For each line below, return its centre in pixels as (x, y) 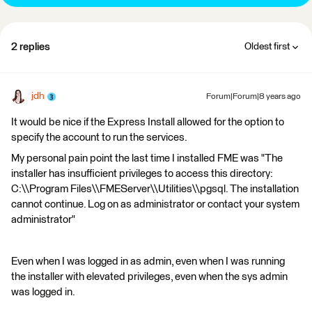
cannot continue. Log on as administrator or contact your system (155, 204)
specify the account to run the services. (99, 138)
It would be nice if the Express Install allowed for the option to (148, 122)
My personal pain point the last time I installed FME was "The (147, 158)
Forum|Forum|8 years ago (253, 97)
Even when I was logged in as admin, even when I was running (148, 262)
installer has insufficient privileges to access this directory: (142, 174)
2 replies (31, 47)
